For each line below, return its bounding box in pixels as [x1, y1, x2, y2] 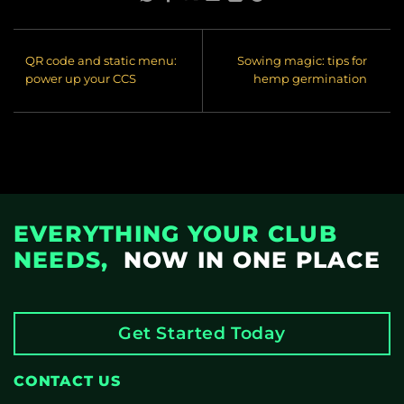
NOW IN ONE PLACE [115, 246, 381, 274]
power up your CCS [24, 72, 136, 87]
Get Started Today [118, 321, 286, 344]
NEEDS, [14, 246, 116, 274]
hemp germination [253, 72, 368, 87]
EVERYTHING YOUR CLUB [14, 220, 337, 248]
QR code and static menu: [24, 54, 177, 69]
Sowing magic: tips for [237, 54, 368, 69]
